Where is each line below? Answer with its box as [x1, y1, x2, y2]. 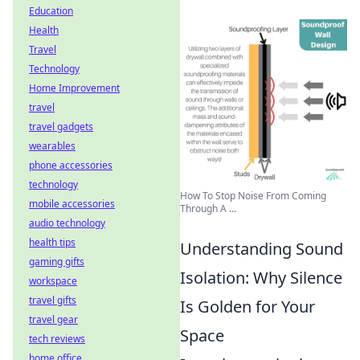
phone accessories [29, 158, 112, 172]
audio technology [29, 216, 105, 230]
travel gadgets [29, 120, 93, 133]
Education [29, 4, 73, 18]
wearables [29, 139, 76, 153]
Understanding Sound [180, 238, 343, 260]
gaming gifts [29, 255, 84, 268]
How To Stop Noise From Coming [180, 189, 326, 202]
